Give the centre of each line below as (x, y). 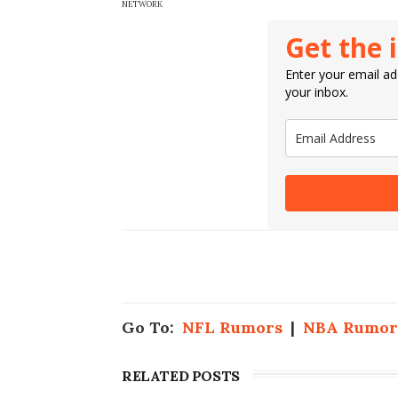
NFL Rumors (232, 327)
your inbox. (317, 92)
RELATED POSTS (181, 375)
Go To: (152, 327)
